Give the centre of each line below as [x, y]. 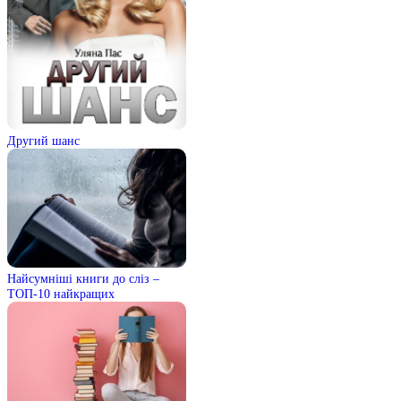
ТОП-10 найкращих [61, 294]
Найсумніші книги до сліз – [83, 279]
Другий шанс [43, 141]
